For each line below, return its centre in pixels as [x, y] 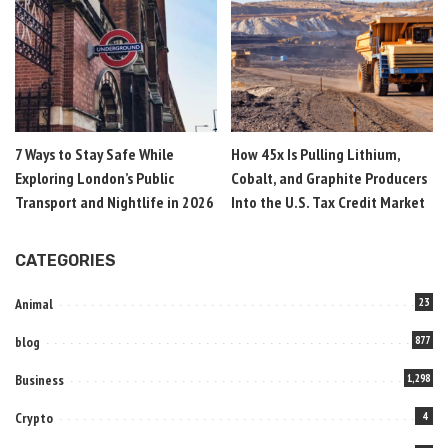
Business [39, 379]
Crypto [34, 417]
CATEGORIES [65, 260]
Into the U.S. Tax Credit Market [328, 201]
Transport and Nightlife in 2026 [114, 201]
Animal [34, 303]
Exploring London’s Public [94, 177]
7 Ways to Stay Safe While [94, 153]
